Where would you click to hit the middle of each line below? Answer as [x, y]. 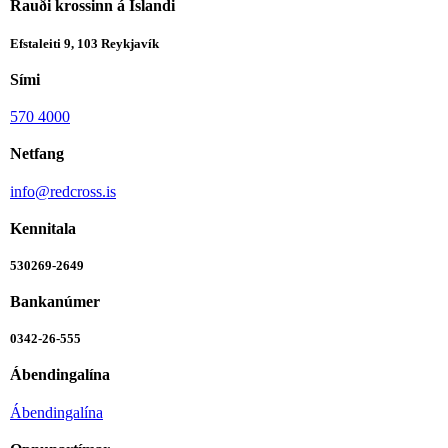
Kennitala [43, 228]
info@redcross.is [63, 191]
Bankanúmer [55, 302]
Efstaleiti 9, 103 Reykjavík [84, 43]
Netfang [37, 154]
